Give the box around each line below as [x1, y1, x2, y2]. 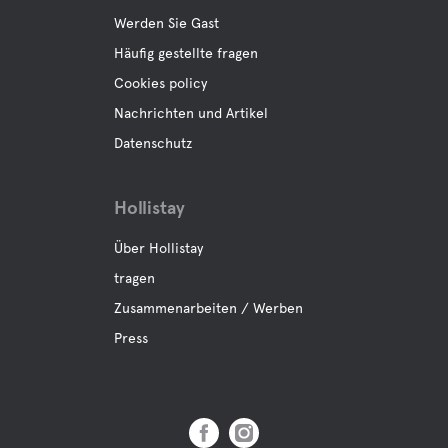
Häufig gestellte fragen [114, 45, 258, 61]
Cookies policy [114, 75, 207, 91]
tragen [114, 270, 155, 286]
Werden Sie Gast [114, 15, 219, 31]
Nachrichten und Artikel [114, 105, 268, 121]
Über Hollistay [114, 240, 203, 256]
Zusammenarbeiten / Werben [114, 300, 303, 316]
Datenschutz [114, 135, 192, 151]
